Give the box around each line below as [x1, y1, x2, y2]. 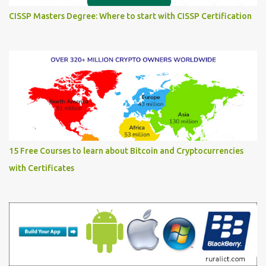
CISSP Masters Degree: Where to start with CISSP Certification [9, 11, 252, 21]
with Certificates [9, 163, 74, 173]
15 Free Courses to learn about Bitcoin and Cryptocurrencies [9, 146, 243, 156]
